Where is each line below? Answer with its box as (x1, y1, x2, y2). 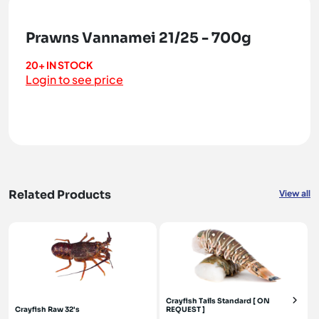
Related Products (9, 187, 111, 202)
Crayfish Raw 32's (15, 305, 80, 314)
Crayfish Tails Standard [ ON (166, 296, 270, 305)
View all (279, 188, 310, 199)
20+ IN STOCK (26, 58, 93, 71)
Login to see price (26, 72, 123, 87)
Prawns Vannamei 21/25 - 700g (26, 29, 251, 47)
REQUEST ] (166, 305, 205, 314)
